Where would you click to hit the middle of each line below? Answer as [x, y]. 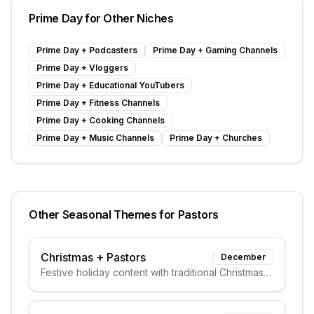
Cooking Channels [127, 120]
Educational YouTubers [137, 85]
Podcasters [113, 50]
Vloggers [109, 68]
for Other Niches [128, 18]
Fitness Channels [124, 103]
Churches [242, 138]
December [243, 257]
